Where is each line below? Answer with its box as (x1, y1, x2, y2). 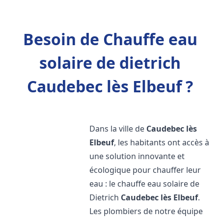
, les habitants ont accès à (114, 137, 210, 148)
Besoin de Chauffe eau (23, 28, 197, 50)
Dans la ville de (89, 123, 147, 134)
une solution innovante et (89, 151, 185, 162)
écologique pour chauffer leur (89, 165, 201, 175)
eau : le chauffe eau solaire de (89, 178, 200, 189)
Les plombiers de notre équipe (89, 206, 203, 217)
